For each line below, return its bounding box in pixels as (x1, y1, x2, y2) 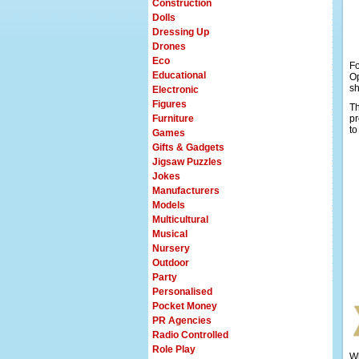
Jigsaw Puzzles (152, 156, 222, 167)
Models (152, 200, 185, 211)
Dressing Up (152, 26, 209, 38)
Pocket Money (152, 301, 217, 312)
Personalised (152, 286, 212, 297)
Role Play (152, 344, 196, 355)
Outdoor (152, 257, 189, 268)
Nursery (152, 243, 190, 254)
